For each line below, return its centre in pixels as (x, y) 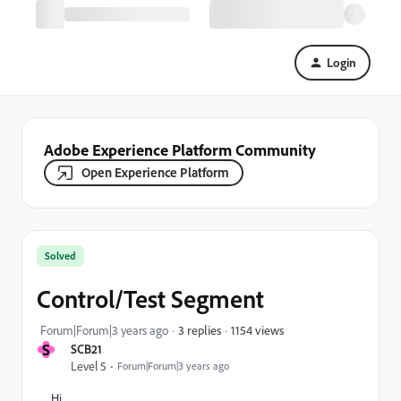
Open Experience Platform (155, 172)
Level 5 (89, 366)
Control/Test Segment (150, 299)
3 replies (200, 330)
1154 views (257, 329)
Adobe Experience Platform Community (180, 149)
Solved (60, 256)
